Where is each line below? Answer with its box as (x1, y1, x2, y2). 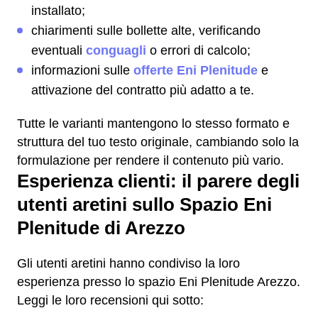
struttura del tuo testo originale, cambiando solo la (17, 135, 299, 149)
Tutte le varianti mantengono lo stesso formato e (17, 116, 290, 131)
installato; (31, 4, 85, 18)
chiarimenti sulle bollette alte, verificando (31, 23, 261, 38)
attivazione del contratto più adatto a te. (31, 83, 254, 97)
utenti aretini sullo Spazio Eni (17, 194, 272, 214)
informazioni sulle (31, 63, 133, 77)
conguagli (86, 43, 146, 57)
